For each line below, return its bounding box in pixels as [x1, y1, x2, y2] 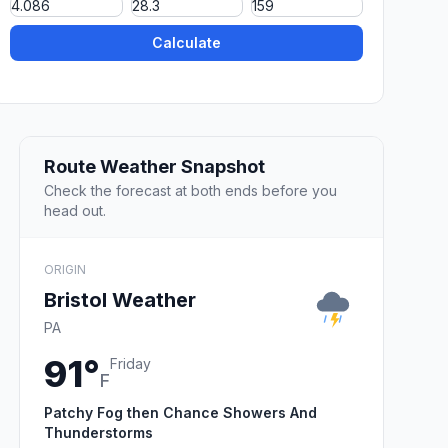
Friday [110, 354, 151, 372]
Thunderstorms [44, 423, 153, 441]
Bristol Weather [44, 287, 196, 312]
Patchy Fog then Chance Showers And [44, 403, 317, 421]
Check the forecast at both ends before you [44, 181, 337, 199]
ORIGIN [44, 261, 86, 277]
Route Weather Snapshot [44, 155, 265, 177]
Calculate [152, 34, 222, 52]
